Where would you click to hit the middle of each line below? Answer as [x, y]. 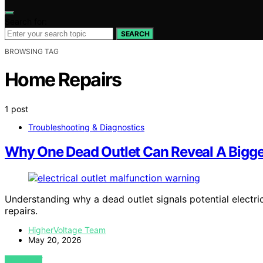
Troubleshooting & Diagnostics [86, 127]
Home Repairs [63, 80]
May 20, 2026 [55, 240]
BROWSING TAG [32, 51]
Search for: [26, 21]
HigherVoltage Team [67, 230]
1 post [16, 109]
